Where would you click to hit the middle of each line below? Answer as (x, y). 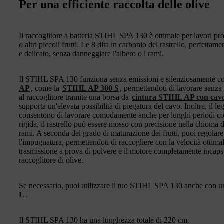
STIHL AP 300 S (91, 88)
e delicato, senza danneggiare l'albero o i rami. (91, 53)
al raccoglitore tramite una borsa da (75, 97)
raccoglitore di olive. (51, 160)
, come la (46, 88)
